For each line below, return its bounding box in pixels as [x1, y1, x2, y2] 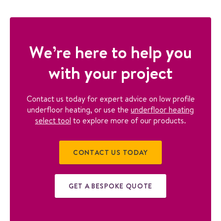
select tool [35, 115, 71, 126]
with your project [48, 61, 173, 85]
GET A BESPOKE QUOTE [68, 181, 153, 191]
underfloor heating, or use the [27, 104, 131, 115]
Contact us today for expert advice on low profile [26, 93, 195, 105]
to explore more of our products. [71, 115, 186, 126]
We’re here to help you [29, 40, 192, 64]
